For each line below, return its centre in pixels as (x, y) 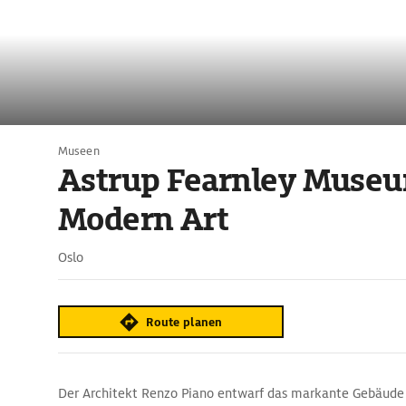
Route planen (184, 322)
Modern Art (144, 219)
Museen (79, 151)
